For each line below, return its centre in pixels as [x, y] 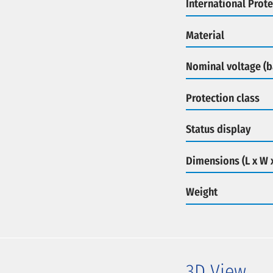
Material [205, 35]
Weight [201, 192]
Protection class [222, 98]
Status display [218, 129]
